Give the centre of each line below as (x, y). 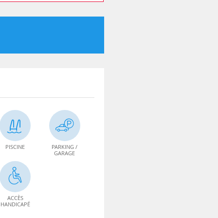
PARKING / (65, 147)
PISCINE (15, 147)
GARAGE (65, 153)
